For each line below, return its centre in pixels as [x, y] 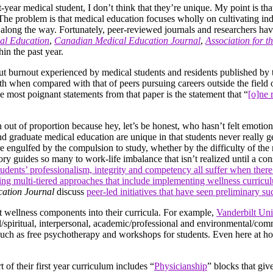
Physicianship [181, 266]
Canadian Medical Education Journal [127, 40]
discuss [70, 191]
